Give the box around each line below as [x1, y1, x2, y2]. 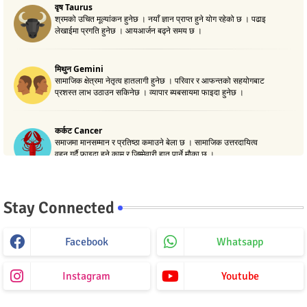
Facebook [64, 234, 108, 249]
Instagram [62, 269, 110, 283]
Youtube [221, 269, 259, 283]
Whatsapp [217, 234, 263, 249]
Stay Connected [3, 197, 114, 218]
